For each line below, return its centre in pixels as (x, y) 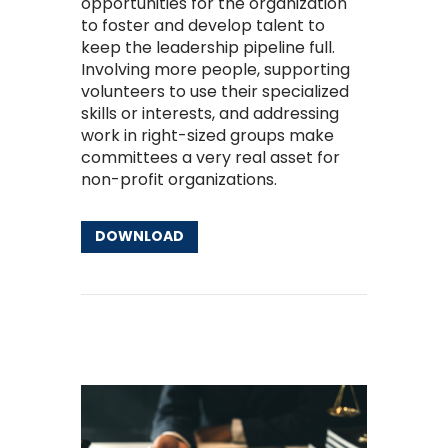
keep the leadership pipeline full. (207, 48)
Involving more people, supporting (215, 70)
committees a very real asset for (210, 158)
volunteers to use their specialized (214, 92)
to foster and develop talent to (202, 26)
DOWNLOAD (139, 236)
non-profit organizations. (178, 180)
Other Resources (149, 345)
